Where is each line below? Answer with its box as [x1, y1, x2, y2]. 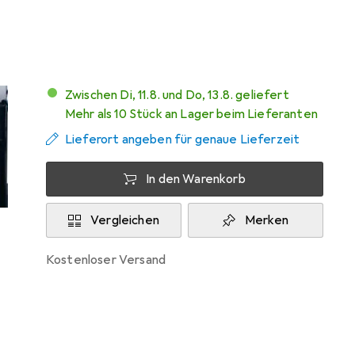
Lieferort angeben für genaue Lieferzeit [65, 132, 300, 147]
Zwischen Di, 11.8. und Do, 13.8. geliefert [72, 87, 289, 103]
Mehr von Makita [204, 4, 299, 20]
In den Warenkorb [146, 171, 246, 187]
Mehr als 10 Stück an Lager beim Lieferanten [65, 106, 318, 122]
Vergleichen [90, 212, 159, 228]
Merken [244, 212, 289, 228]
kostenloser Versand [54, 252, 166, 268]
